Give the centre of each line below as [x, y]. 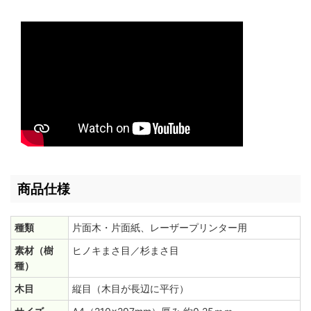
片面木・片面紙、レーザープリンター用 [160, 228]
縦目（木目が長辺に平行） [131, 289]
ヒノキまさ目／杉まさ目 [126, 251]
